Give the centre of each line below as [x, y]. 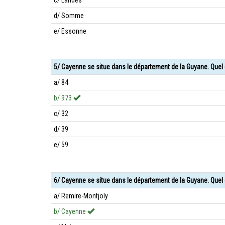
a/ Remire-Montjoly [81, 196]
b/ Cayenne [71, 211]
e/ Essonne [70, 31]
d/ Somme [69, 16]
